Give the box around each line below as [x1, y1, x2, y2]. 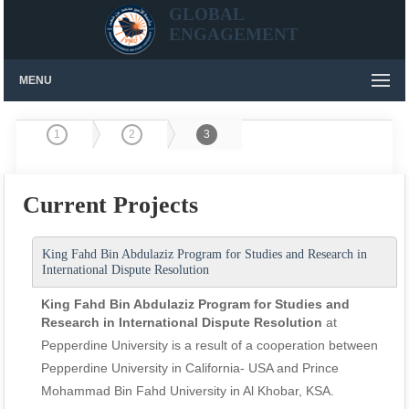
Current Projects [23, 192, 199, 218]
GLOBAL [169, 5, 245, 24]
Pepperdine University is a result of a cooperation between [41, 338, 379, 352]
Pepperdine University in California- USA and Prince [41, 361, 340, 375]
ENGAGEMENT [169, 25, 299, 44]
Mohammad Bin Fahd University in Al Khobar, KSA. [41, 383, 335, 398]
